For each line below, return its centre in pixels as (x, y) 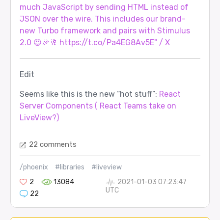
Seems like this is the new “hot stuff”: (89, 94)
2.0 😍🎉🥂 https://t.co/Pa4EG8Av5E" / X (95, 43)
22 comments (53, 145)
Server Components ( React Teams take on (98, 106)
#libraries (69, 167)
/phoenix (34, 167)
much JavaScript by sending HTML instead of (104, 7)
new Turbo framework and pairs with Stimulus (105, 31)
